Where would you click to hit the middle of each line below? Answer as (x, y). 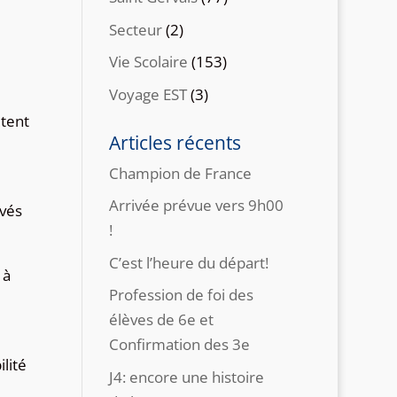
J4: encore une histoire (187, 377)
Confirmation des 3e (180, 344)
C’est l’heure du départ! (189, 262)
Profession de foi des (182, 295)
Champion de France (181, 173)
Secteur (136, 29)
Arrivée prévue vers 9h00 (197, 205)
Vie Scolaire (149, 62)
